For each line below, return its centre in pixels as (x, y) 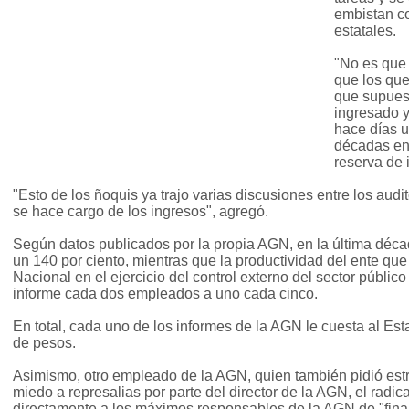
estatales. (365, 31)
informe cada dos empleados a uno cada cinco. (165, 294)
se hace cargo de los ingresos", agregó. (141, 212)
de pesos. (44, 343)
